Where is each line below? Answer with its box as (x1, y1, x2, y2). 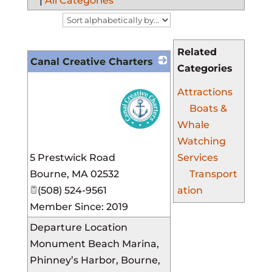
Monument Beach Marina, (29, 238, 159, 250)
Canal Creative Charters (30, 56, 153, 68)
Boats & (189, 103, 227, 115)
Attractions (177, 86, 233, 98)
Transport (189, 168, 237, 180)
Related (177, 46, 217, 58)
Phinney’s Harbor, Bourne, (29, 254, 160, 267)
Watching (177, 135, 226, 148)
